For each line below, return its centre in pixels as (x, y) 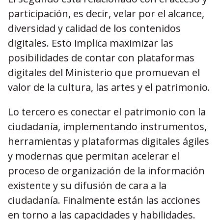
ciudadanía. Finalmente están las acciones (104, 200)
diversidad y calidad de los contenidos (94, 28)
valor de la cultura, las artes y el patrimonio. (109, 87)
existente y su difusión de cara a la (87, 185)
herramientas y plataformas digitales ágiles (109, 141)
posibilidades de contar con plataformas (101, 58)
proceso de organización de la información (106, 171)
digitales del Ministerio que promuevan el (104, 72)
